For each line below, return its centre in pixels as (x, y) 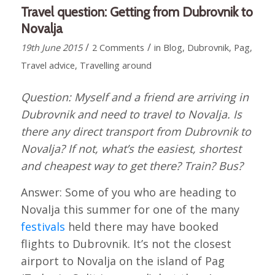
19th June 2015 (51, 47)
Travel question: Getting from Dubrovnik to (137, 12)
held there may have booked (141, 227)
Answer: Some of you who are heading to (128, 192)
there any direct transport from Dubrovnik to (136, 132)
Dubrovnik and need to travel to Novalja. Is (131, 114)
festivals (43, 227)
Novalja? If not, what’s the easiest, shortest (131, 149)
